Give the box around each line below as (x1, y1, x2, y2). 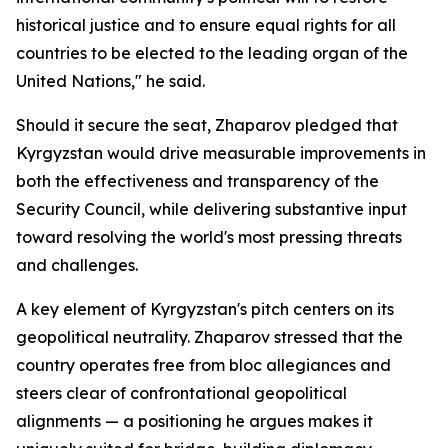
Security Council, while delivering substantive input (16, 199, 407, 219)
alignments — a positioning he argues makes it (16, 411, 373, 431)
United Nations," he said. (16, 71, 205, 91)
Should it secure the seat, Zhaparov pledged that (16, 115, 398, 135)
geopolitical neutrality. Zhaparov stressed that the (16, 327, 403, 347)
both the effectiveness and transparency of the (16, 171, 379, 191)
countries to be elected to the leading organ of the (16, 43, 408, 63)
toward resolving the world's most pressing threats (16, 227, 402, 247)
